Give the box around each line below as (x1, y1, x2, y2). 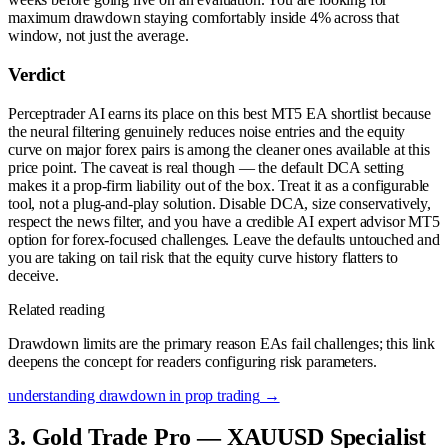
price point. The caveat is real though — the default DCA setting (8, 158, 404, 176)
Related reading (8, 300, 105, 318)
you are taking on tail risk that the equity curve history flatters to (8, 248, 398, 266)
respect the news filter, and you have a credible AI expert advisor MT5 (8, 212, 440, 230)
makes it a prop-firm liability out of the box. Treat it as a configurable (8, 176, 430, 194)
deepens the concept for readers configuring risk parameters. (8, 352, 377, 370)
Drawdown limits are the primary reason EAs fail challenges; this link (8, 334, 435, 352)
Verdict (8, 63, 65, 85)
